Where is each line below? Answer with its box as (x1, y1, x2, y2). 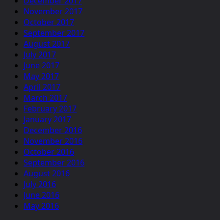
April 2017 (24, 81, 60, 92)
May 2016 (24, 200, 59, 211)
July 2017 (24, 49, 56, 60)
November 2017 (24, 5, 82, 17)
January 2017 (24, 113, 71, 125)
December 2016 (24, 124, 82, 136)
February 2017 (24, 103, 77, 114)
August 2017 (24, 38, 70, 49)
